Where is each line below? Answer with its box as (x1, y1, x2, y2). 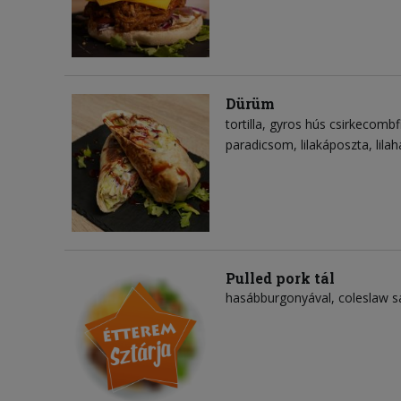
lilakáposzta (301, 136, 369, 154)
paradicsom (226, 136, 294, 154)
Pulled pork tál (226, 269, 335, 288)
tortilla (226, 115, 262, 133)
